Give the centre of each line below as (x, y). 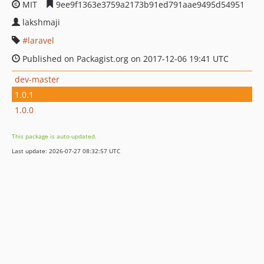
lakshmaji (41, 22)
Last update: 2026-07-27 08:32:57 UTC (66, 151)
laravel (41, 40)
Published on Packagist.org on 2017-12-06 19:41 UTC (124, 59)
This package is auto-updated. (54, 136)
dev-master (37, 79)
